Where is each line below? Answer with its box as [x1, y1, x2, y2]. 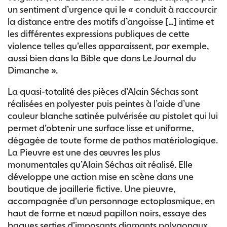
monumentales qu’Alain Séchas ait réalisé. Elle [8, 159, 193, 170]
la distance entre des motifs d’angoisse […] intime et [8, 16, 214, 27]
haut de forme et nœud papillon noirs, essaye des [8, 208, 206, 218]
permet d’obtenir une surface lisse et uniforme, [8, 123, 194, 133]
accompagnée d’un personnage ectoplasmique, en [8, 196, 215, 206]
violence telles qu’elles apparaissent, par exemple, [8, 41, 209, 51]
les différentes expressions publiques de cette [8, 28, 190, 39]
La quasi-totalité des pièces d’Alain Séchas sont [8, 86, 198, 97]
